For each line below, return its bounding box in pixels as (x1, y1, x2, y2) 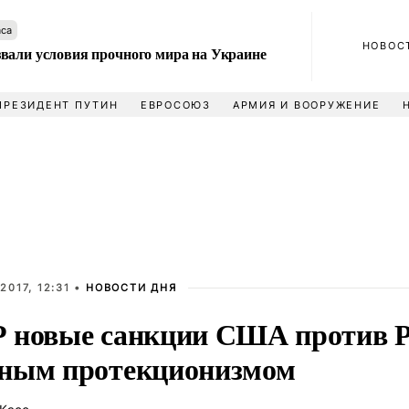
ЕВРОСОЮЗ (140, 99, 211, 111)
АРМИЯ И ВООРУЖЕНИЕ (232, 99, 381, 111)
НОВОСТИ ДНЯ (86, 281, 177, 294)
